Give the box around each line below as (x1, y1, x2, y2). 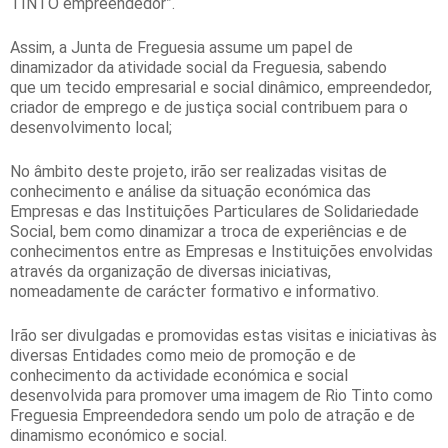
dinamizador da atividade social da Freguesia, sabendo (10, 57, 387, 77)
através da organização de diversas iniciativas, (10, 261, 331, 281)
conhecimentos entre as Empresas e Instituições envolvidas (10, 241, 433, 261)
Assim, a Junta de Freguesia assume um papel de (10, 37, 353, 57)
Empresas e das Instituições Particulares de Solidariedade (10, 201, 419, 221)
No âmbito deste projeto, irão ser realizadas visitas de (10, 161, 387, 181)
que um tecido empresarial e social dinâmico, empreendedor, (10, 77, 432, 97)
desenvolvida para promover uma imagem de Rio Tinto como (10, 385, 433, 405)
